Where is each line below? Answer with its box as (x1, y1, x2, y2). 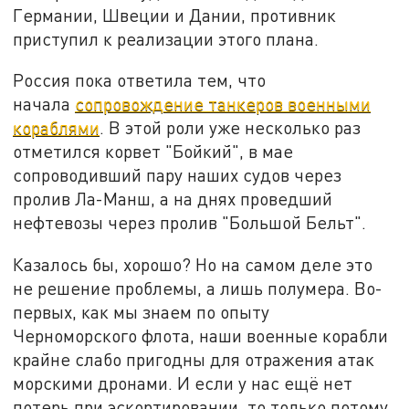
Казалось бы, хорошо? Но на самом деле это (13, 253, 373, 275)
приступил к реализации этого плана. (13, 27, 320, 49)
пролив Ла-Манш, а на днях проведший (13, 188, 333, 210)
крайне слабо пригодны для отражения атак (13, 348, 375, 370)
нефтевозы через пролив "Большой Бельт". (13, 212, 367, 234)
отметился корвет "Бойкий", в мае (13, 141, 294, 163)
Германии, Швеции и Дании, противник (13, 4, 337, 26)
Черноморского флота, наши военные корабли (13, 324, 389, 346)
